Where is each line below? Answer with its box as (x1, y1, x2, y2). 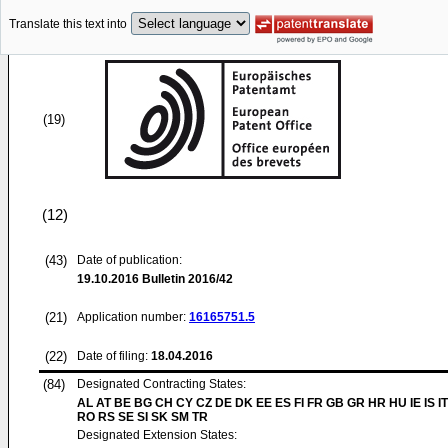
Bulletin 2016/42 (139, 272, 233, 286)
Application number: (77, 310, 189, 324)
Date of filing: (77, 349, 148, 363)
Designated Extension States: (77, 428, 237, 442)
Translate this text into (9, 17, 127, 32)
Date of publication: (77, 253, 182, 267)
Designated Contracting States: (77, 377, 246, 391)
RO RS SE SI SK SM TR (77, 410, 208, 424)
